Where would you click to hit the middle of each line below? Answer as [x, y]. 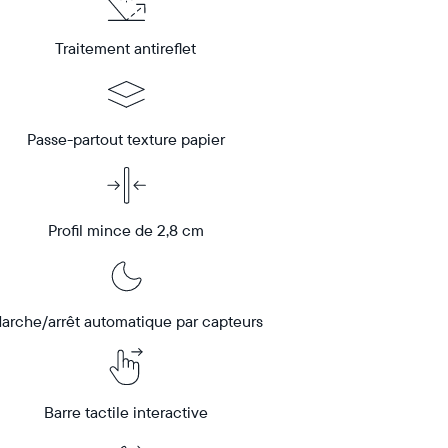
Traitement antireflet [126, 48]
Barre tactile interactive [125, 412]
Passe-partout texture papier [125, 139]
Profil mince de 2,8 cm [125, 230]
